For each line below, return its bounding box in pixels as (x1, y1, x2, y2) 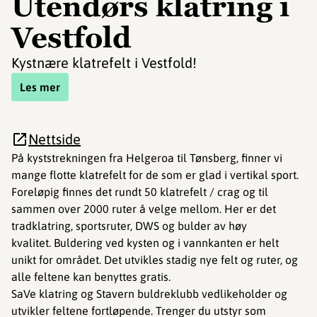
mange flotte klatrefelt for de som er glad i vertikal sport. (11, 168, 299, 181)
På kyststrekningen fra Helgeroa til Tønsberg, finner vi (11, 151, 282, 164)
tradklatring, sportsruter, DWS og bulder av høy (11, 219, 247, 232)
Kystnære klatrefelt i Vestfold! (11, 54, 197, 71)
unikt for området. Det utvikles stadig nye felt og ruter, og (11, 253, 298, 266)
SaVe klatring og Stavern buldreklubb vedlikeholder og (11, 287, 287, 300)
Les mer (20, 81, 60, 93)
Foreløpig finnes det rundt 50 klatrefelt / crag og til (11, 185, 268, 198)
